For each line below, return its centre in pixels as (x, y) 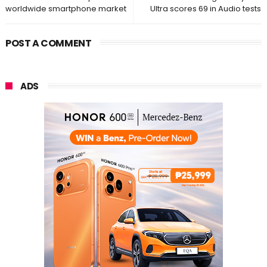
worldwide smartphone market (66, 9)
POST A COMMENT (48, 44)
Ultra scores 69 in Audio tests (206, 9)
